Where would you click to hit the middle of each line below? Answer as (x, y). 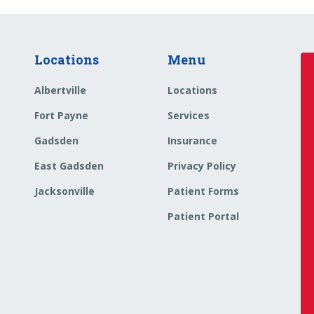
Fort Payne (61, 116)
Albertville (60, 90)
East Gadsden (69, 166)
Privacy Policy (202, 166)
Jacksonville (64, 191)
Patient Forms (203, 191)
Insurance (192, 141)
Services (189, 116)
